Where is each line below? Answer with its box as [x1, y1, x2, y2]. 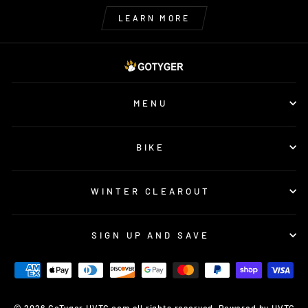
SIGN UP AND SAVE [91, 230, 210, 241]
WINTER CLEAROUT [90, 186, 211, 197]
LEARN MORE [118, 12, 190, 23]
